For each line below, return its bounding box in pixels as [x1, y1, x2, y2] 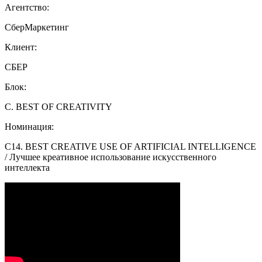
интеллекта [5, 163, 50, 173]
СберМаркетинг [5, 22, 69, 33]
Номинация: [5, 122, 54, 132]
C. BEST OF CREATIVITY [5, 102, 112, 112]
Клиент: [5, 42, 37, 53]
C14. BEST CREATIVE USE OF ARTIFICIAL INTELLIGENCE [5, 142, 256, 152]
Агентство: [5, 2, 49, 13]
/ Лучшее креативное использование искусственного [5, 152, 216, 163]
